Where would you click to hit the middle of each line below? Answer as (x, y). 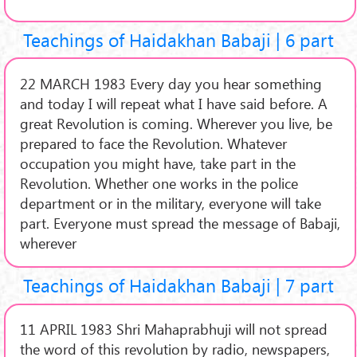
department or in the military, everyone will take (170, 202)
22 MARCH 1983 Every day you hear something (171, 83)
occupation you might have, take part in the (157, 163)
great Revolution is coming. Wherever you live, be (176, 123)
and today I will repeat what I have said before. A (173, 103)
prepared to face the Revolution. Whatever (153, 143)
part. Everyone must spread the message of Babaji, (180, 222)
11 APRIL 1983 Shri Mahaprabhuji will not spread (173, 329)
